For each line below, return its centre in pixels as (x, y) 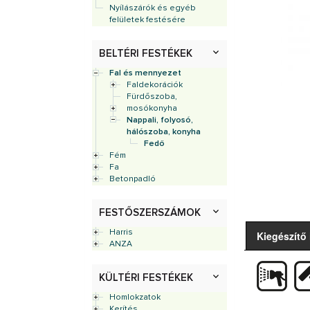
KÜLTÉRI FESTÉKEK (146, 278)
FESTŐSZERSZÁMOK (150, 213)
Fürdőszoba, (152, 97)
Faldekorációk (155, 85)
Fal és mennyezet (145, 73)
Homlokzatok (135, 298)
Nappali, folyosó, (160, 120)
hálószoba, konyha (164, 132)
